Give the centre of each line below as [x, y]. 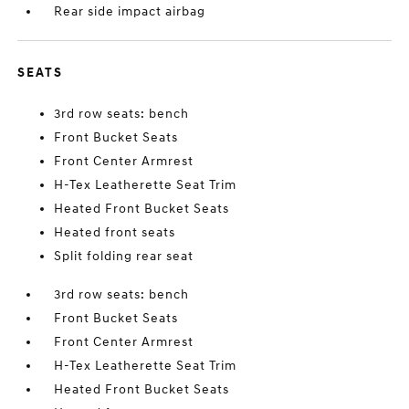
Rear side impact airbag [130, 11]
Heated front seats [115, 232]
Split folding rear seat [124, 256]
